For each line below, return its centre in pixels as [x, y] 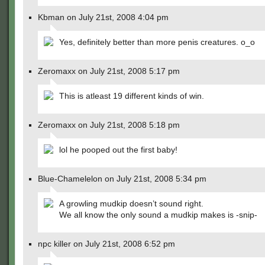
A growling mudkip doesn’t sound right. [131, 203]
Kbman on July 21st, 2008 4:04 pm [103, 17]
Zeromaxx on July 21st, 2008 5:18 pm [109, 125]
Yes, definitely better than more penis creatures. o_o [157, 42]
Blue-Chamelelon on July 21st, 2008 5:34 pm [122, 179]
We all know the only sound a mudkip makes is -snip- [158, 215]
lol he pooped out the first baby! [118, 150]
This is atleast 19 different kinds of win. [132, 96]
